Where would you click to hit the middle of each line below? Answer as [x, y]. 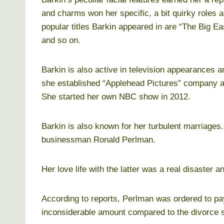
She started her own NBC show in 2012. [116, 96]
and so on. [61, 40]
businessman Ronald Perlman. [98, 139]
